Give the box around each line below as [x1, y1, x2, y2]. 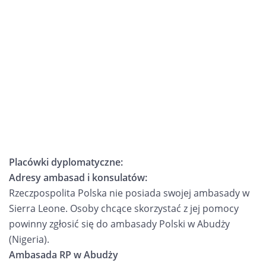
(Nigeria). [9, 233, 49, 246]
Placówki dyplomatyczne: [9, 156, 123, 169]
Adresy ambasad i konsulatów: [9, 171, 147, 184]
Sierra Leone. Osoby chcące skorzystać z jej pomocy [9, 202, 239, 215]
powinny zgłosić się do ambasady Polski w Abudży [9, 217, 230, 230]
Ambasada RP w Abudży [9, 248, 118, 261]
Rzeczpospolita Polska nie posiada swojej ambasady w [9, 186, 249, 199]
